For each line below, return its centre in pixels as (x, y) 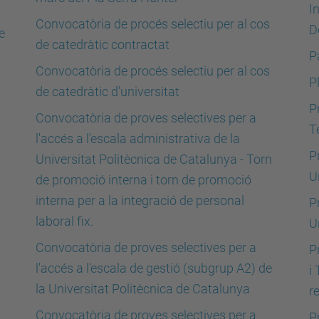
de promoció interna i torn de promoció (143, 180)
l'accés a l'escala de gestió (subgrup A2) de (154, 268)
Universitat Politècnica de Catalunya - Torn (154, 159)
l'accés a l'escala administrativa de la (138, 138)
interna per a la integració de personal (140, 200)
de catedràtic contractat (103, 45)
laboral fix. (64, 221)
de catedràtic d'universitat (108, 91)
